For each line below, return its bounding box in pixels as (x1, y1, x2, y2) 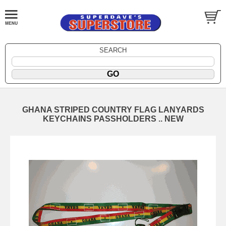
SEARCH (99, 46, 127, 54)
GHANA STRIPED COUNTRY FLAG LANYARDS (22, 105, 204, 114)
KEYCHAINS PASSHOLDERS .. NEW (42, 114, 184, 123)
